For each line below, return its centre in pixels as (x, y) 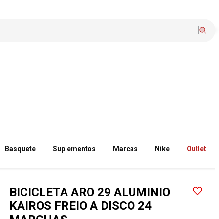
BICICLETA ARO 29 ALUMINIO (90, 192)
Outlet (197, 149)
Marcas (126, 149)
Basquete (21, 149)
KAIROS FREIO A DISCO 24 (81, 206)
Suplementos (75, 149)
